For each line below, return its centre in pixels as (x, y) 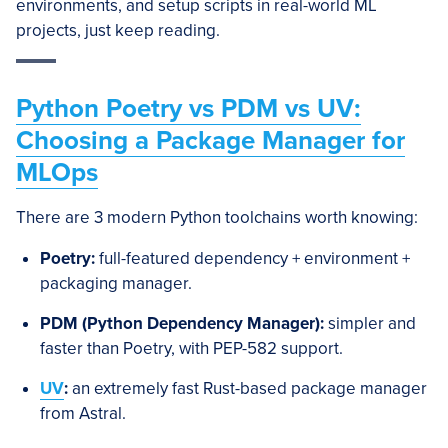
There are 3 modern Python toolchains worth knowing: (217, 217)
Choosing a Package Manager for (210, 140)
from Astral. (83, 413)
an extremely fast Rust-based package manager (247, 388)
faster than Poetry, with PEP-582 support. (191, 348)
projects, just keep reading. (118, 30)
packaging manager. (116, 283)
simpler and (370, 323)
